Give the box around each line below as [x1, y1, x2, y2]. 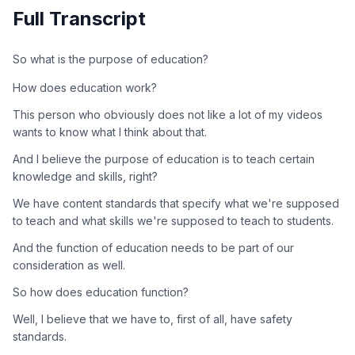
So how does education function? [13, 284, 189, 299]
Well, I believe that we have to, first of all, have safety [13, 311, 292, 326]
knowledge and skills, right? [13, 169, 158, 183]
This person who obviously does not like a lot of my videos [13, 107, 323, 121]
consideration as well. [13, 258, 125, 272]
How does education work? [13, 80, 157, 94]
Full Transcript [13, 6, 146, 30]
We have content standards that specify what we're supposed [13, 196, 339, 210]
